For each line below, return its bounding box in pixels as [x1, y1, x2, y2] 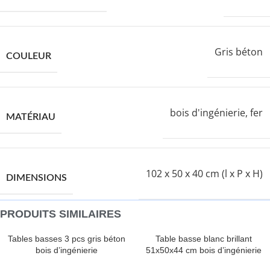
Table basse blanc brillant [155, 234, 252, 243]
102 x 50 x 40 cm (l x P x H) [146, 167, 263, 180]
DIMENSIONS [6, 173, 67, 183]
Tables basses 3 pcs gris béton [8, 234, 125, 243]
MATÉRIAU [6, 112, 55, 122]
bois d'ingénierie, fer [170, 106, 263, 119]
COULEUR [6, 51, 51, 61]
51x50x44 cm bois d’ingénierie [145, 245, 262, 255]
